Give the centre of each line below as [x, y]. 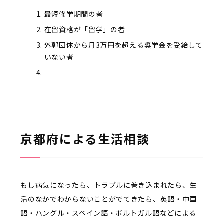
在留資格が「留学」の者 [85, 29]
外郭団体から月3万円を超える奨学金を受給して [124, 45]
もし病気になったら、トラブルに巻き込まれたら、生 [109, 185]
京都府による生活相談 [85, 138]
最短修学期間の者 [74, 14]
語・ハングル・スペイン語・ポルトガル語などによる [109, 213]
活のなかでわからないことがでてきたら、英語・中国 [109, 199]
